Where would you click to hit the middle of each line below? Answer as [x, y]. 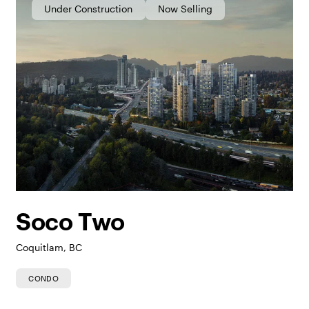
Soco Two [70, 223]
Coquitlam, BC [49, 248]
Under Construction [89, 9]
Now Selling [186, 9]
